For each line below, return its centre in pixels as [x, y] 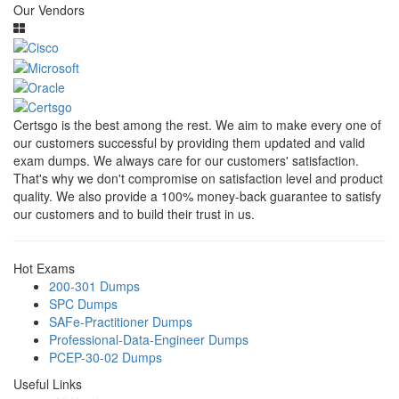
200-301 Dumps [94, 286]
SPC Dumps [83, 304]
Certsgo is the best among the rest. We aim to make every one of [197, 125]
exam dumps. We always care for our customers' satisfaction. [186, 161]
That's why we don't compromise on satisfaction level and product [198, 179]
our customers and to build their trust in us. [134, 214]
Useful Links [48, 384]
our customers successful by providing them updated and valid [189, 143]
